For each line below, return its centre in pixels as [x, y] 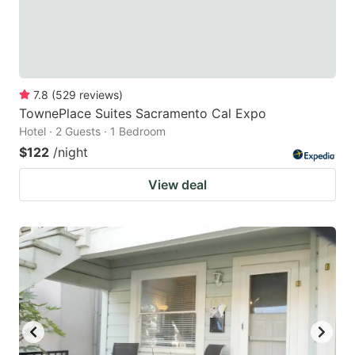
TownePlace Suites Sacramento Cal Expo [143, 113]
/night [71, 152]
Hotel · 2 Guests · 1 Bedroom [92, 131]
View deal [177, 184]
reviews [99, 94]
